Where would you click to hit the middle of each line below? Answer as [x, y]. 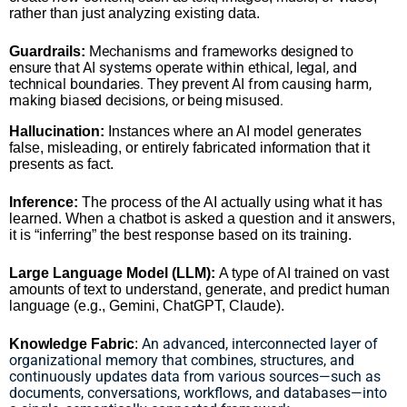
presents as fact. [61, 164]
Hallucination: [57, 131]
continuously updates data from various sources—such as [195, 376]
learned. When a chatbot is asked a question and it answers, [202, 218]
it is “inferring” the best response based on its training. [180, 234]
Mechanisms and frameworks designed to [222, 51]
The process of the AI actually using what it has [232, 202]
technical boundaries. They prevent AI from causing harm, [190, 84]
